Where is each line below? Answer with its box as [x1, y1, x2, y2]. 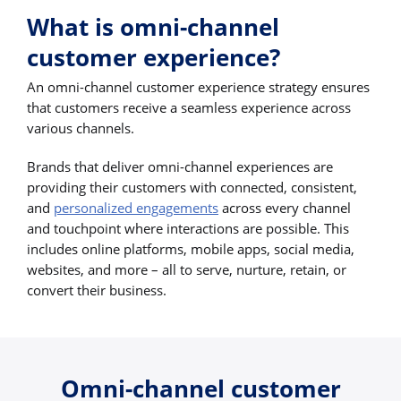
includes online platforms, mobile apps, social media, [27, 240, 354, 259]
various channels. [27, 118, 134, 137]
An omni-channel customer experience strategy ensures [27, 77, 370, 96]
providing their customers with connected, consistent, [27, 178, 357, 197]
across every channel [218, 199, 351, 218]
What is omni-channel [27, 10, 279, 43]
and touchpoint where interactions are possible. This [27, 219, 349, 238]
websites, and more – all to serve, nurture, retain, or [27, 260, 346, 279]
